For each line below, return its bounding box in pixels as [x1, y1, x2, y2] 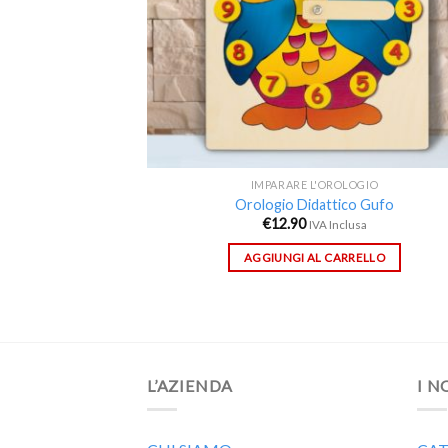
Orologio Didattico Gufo [235, 195, 394, 213]
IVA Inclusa [308, 218, 367, 232]
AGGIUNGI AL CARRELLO [244, 250, 385, 264]
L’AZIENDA [147, 375, 234, 395]
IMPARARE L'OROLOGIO [250, 178, 379, 192]
